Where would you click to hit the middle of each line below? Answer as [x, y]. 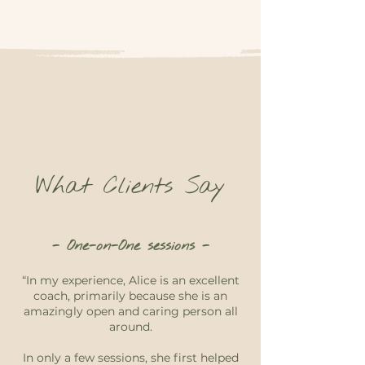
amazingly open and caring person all [130, 311]
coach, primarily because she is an [130, 296]
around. [130, 327]
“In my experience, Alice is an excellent [130, 280]
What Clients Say [130, 187]
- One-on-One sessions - [130, 246]
